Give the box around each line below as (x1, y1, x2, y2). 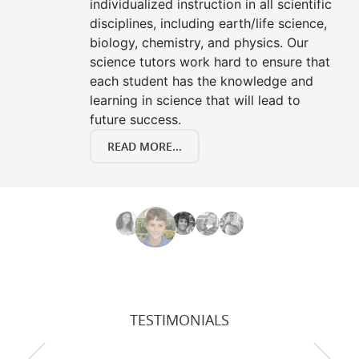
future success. (90, 111, 181, 128)
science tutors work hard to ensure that (90, 54, 330, 71)
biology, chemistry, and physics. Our (90, 34, 309, 51)
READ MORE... (107, 139, 182, 155)
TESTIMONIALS (130, 310, 229, 330)
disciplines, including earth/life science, (90, 15, 327, 32)
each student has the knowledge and (90, 73, 313, 90)
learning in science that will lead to (90, 92, 301, 109)
